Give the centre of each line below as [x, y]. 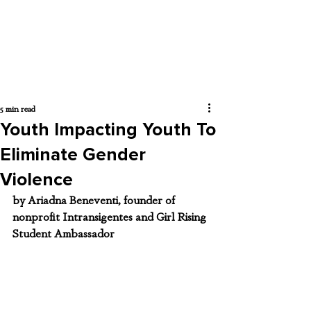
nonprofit [37, 217]
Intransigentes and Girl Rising [136, 217]
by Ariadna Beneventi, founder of [95, 201]
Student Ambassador [64, 234]
